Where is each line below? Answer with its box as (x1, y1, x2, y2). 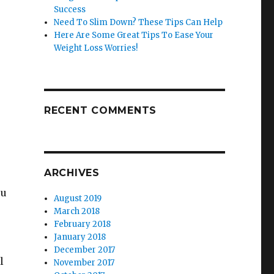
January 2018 (54, 232, 106, 242)
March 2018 (54, 206, 100, 217)
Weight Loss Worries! (54, 43, 138, 53)
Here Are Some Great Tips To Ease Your (54, 30, 214, 40)
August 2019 (54, 193, 102, 204)
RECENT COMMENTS (43, 105, 157, 116)
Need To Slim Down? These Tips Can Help (54, 17, 223, 28)
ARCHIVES (43, 167, 100, 179)
